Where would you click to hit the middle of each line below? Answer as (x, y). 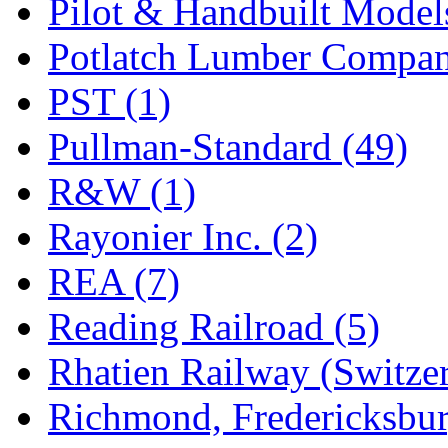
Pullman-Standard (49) (228, 146)
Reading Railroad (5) (214, 326)
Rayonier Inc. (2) (183, 236)
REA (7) (114, 281)
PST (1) (109, 101)
